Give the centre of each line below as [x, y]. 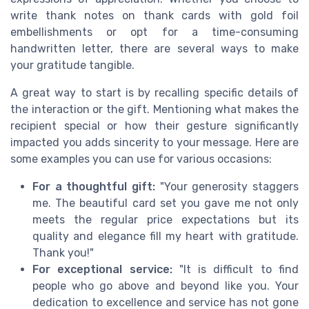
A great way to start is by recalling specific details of [154, 92]
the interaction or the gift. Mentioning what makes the [154, 109]
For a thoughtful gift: [94, 186]
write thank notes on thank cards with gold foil [154, 15]
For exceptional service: [102, 269]
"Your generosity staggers [227, 186]
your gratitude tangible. [72, 65]
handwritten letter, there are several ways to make [154, 48]
